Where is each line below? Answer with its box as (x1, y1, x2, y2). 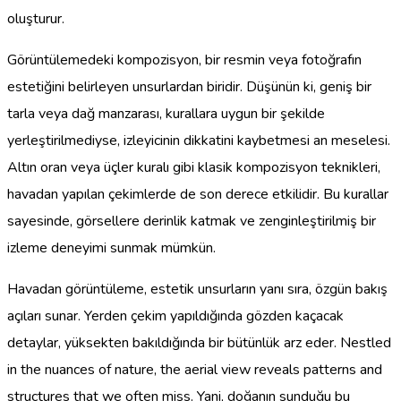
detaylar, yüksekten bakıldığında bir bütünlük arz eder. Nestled (7, 332, 391, 353)
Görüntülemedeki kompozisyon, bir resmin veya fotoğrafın (7, 49, 362, 70)
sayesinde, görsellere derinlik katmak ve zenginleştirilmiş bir (7, 210, 376, 231)
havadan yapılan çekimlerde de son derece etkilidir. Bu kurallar (7, 183, 388, 204)
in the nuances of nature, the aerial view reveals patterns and (7, 359, 382, 380)
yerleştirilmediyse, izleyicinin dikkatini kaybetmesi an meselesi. (7, 130, 390, 150)
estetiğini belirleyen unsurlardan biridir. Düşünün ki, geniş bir (7, 76, 371, 97)
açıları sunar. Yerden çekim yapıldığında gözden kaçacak (7, 305, 344, 326)
